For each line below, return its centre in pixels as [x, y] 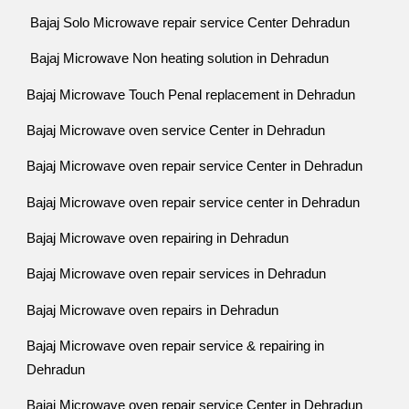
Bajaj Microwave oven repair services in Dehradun [177, 274]
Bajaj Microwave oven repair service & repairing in [176, 346]
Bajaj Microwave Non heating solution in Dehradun [182, 59]
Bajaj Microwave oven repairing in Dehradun [158, 238]
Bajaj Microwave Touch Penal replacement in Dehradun [191, 94]
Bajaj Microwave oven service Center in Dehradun [176, 130]
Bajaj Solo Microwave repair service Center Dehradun [189, 22]
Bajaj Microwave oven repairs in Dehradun [153, 310]
